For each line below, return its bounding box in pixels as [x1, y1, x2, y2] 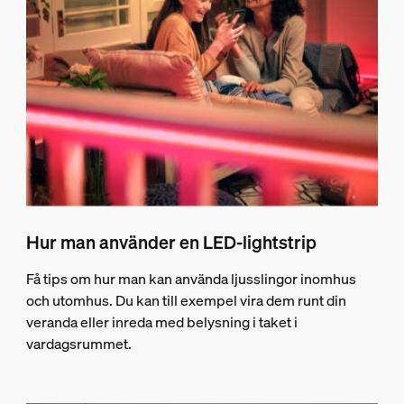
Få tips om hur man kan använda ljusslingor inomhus [25, 269, 356, 289]
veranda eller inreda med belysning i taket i [25, 312, 298, 333]
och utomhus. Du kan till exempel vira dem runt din [25, 290, 346, 311]
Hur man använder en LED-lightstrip [25, 230, 317, 255]
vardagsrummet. [25, 334, 132, 354]
